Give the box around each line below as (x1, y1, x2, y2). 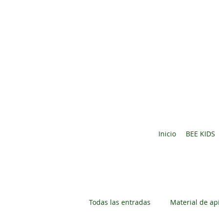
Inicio (158, 129, 176, 138)
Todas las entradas (89, 197, 151, 207)
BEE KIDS (185, 129, 215, 138)
